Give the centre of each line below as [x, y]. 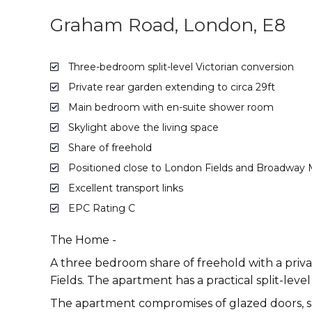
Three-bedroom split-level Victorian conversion [180, 67]
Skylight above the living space [142, 128]
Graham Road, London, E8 [168, 25]
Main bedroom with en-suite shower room [170, 108]
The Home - [83, 240]
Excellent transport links [124, 188]
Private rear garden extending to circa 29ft [170, 87]
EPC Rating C [100, 209]
